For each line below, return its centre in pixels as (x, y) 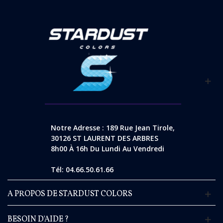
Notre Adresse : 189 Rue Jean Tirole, (112, 128)
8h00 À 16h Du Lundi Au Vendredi (107, 149)
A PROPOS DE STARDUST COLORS (70, 194)
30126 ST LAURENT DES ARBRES (104, 138)
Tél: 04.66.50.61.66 (82, 170)
